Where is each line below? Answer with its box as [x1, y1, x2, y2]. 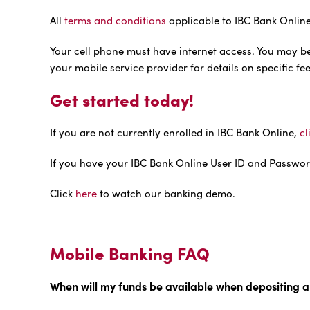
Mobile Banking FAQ [50, 241, 210, 265]
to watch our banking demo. [100, 186, 235, 201]
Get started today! [50, 88, 194, 111]
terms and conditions [64, 13, 169, 28]
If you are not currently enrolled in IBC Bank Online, [50, 125, 300, 140]
